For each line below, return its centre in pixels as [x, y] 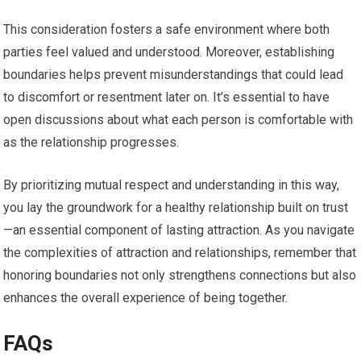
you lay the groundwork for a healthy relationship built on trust [176, 208]
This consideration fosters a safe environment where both [167, 30]
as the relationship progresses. [91, 143]
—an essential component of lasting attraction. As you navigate [179, 230]
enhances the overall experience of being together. [146, 298]
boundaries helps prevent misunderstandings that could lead [174, 75]
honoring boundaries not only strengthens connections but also [180, 276]
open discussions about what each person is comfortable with [178, 120]
